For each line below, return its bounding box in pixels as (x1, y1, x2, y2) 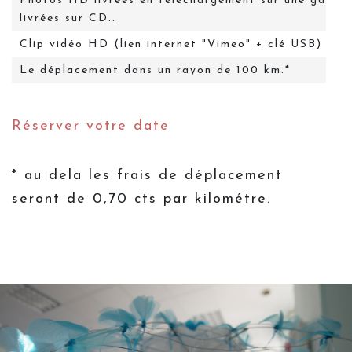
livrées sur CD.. (20, 13, 117, 25)
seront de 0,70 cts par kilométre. (12, 191, 272, 207)
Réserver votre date (12, 119, 170, 134)
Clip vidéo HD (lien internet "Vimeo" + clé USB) (20, 38, 323, 51)
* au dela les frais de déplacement (12, 167, 284, 183)
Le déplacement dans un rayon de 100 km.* (20, 64, 291, 77)
